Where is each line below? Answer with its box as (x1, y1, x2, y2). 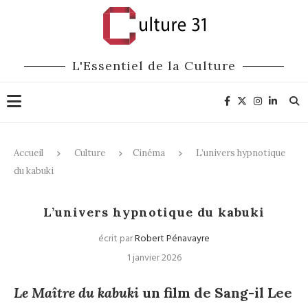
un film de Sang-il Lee (139, 284, 292, 301)
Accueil (14, 147, 43, 159)
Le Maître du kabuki (14, 284, 139, 301)
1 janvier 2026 (126, 250, 181, 266)
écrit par (98, 231, 135, 247)
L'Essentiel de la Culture (72, 58, 236, 74)
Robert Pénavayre (135, 231, 210, 247)
